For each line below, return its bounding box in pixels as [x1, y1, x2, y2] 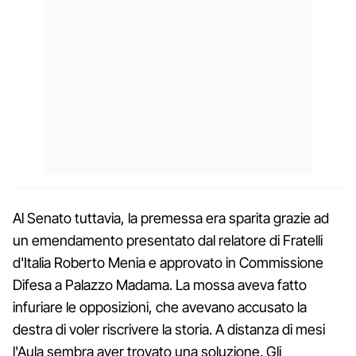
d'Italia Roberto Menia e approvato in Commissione [13, 253, 323, 271]
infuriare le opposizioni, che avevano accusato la [13, 298, 307, 315]
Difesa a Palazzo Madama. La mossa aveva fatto [13, 276, 307, 293]
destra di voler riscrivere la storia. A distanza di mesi [13, 320, 325, 338]
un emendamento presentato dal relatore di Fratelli [13, 231, 323, 249]
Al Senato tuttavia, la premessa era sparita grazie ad [13, 209, 329, 226]
